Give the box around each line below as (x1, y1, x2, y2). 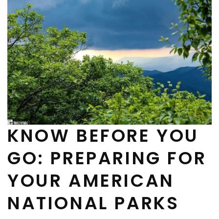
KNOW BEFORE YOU (7, 123, 199, 149)
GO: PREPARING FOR (7, 146, 207, 171)
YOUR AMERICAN (7, 168, 175, 194)
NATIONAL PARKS (7, 191, 179, 216)
